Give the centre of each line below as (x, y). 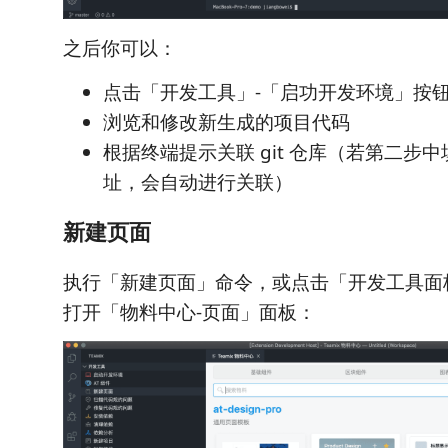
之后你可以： (120, 47)
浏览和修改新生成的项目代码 (226, 121)
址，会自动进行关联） (198, 181)
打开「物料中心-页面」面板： (189, 311)
